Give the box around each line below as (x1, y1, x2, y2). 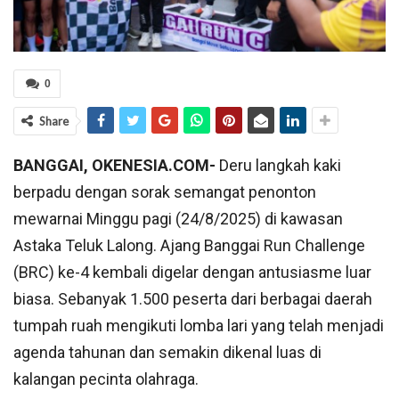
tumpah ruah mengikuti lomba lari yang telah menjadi (13, 316, 384, 336)
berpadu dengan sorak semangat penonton (13, 183, 316, 202)
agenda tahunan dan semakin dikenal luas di (13, 343, 322, 362)
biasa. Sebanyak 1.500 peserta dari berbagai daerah (13, 289, 372, 309)
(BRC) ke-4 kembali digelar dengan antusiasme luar (13, 263, 371, 282)
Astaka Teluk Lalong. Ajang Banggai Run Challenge (13, 236, 365, 256)
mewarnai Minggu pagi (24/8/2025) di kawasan (13, 209, 343, 229)
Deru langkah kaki (216, 156, 341, 175)
